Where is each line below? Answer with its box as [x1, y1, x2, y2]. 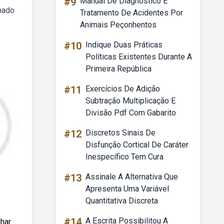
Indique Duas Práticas [85, 40, 162, 49]
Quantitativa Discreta [85, 196, 158, 205]
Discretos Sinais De [85, 128, 155, 137]
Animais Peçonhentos [80, 20, 156, 29]
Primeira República [85, 64, 151, 73]
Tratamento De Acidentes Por [80, 8, 183, 17]
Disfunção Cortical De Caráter [85, 140, 188, 149]
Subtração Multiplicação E [85, 96, 175, 105]
